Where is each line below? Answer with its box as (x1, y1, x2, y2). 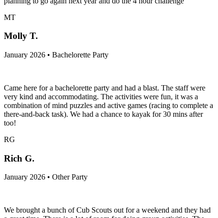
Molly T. (4, 31, 38, 41)
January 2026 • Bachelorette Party (4, 51, 109, 59)
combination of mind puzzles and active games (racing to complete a (4, 101, 213, 110)
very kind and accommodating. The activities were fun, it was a (4, 92, 198, 101)
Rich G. (4, 153, 35, 163)
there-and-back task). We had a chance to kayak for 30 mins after (4, 110, 203, 119)
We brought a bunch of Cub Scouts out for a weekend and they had (4, 206, 211, 215)
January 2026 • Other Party (4, 173, 88, 182)
